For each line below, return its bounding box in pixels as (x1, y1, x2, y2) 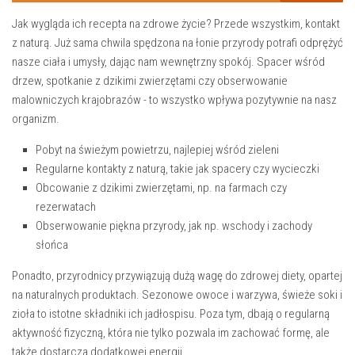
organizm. (12, 111, 59, 126)
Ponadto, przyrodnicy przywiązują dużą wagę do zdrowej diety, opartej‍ (12, 268, 342, 283)
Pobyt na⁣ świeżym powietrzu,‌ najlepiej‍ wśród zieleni (36, 142, 279, 157)
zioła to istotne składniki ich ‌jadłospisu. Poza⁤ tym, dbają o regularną (12, 306, 330, 321)
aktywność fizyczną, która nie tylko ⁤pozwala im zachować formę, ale (12, 325, 330, 340)
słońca (36, 237, 68, 252)
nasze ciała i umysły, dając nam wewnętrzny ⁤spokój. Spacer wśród (12, 54, 325, 69)
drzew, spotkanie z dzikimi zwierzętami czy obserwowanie (12, 73, 288, 88)
